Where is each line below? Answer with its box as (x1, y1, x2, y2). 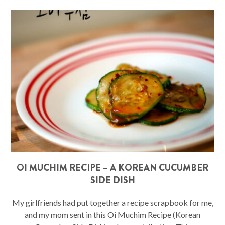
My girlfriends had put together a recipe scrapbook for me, (12, 197, 213, 207)
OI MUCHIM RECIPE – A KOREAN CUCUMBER (17, 161, 208, 174)
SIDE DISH (90, 173, 135, 187)
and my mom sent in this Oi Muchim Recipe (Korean (25, 209, 200, 219)
